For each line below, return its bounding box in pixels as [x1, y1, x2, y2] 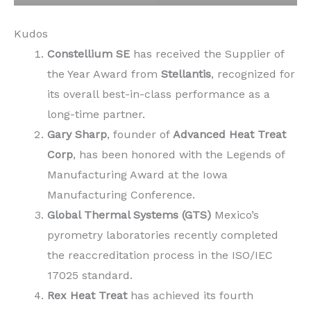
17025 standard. [47, 268, 133, 282]
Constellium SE [47, 47, 133, 60]
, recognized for [211, 67, 295, 81]
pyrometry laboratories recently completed [47, 228, 278, 242]
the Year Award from [47, 67, 161, 81]
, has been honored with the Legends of [73, 147, 285, 161]
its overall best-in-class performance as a [47, 87, 270, 101]
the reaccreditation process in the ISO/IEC [47, 248, 273, 262]
